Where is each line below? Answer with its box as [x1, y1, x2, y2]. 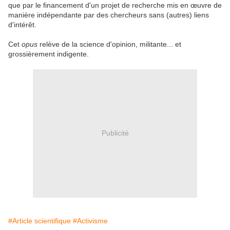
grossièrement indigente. [8, 49, 89, 58]
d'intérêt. [8, 20, 36, 29]
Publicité [101, 129, 129, 138]
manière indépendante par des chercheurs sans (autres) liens [8, 10, 209, 19]
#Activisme [73, 216, 108, 225]
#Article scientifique [8, 216, 71, 225]
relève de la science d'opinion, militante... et [37, 40, 181, 48]
